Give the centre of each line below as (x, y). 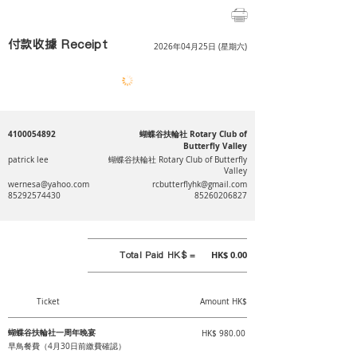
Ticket (48, 302)
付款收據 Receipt (58, 44)
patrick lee (28, 160)
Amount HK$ (223, 302)
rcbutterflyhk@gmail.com (200, 184)
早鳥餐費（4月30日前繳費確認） (67, 346)
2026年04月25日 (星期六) (200, 47)
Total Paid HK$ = (159, 255)
